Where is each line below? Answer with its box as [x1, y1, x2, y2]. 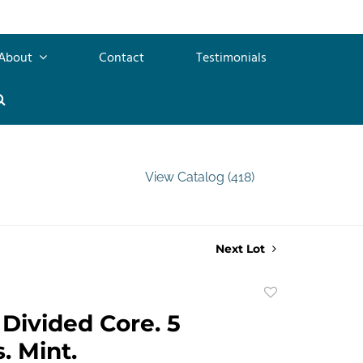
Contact [99, 47, 144, 69]
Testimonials [196, 47, 267, 69]
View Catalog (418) [144, 169, 254, 185]
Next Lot [216, 241, 268, 256]
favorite [261, 322, 314, 338]
